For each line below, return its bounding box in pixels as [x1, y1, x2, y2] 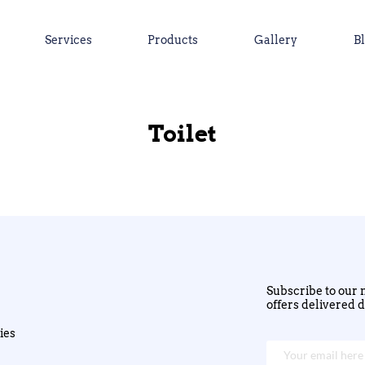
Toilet [147, 120, 217, 147]
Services [44, 33, 92, 46]
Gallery [254, 33, 298, 46]
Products [147, 33, 199, 46]
